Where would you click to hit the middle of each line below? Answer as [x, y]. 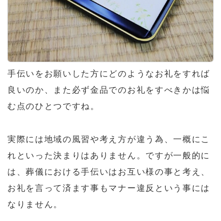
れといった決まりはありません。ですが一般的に [109, 155]
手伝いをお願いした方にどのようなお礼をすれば [109, 74]
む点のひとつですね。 [54, 106]
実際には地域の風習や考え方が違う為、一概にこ [109, 139]
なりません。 [35, 204]
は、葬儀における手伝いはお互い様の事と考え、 [109, 172]
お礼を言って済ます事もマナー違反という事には [109, 188]
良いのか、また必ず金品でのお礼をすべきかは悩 [109, 90]
